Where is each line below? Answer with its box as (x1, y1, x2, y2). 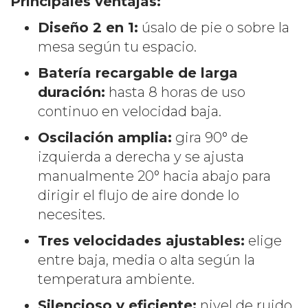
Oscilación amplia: (38, 129, 172, 146)
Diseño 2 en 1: (38, 19, 138, 36)
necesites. (38, 206, 105, 223)
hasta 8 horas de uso (105, 84, 245, 101)
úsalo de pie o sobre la (138, 19, 289, 36)
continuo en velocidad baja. (38, 103, 221, 120)
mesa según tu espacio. (38, 38, 197, 56)
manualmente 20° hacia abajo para (38, 168, 271, 185)
